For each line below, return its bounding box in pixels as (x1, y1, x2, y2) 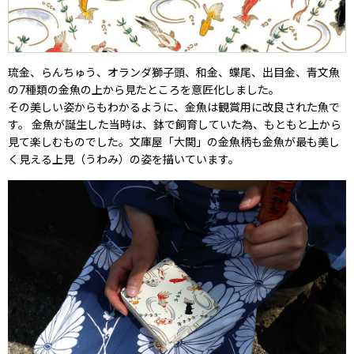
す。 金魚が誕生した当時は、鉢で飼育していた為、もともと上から (8, 118, 341, 131)
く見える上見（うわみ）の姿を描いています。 (8, 153, 239, 166)
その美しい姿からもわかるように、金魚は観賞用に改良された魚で (8, 100, 340, 114)
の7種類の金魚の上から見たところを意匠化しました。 (8, 83, 280, 96)
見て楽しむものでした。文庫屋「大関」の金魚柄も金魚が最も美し (8, 135, 340, 149)
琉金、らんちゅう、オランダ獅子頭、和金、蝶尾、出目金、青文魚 (8, 66, 340, 79)
